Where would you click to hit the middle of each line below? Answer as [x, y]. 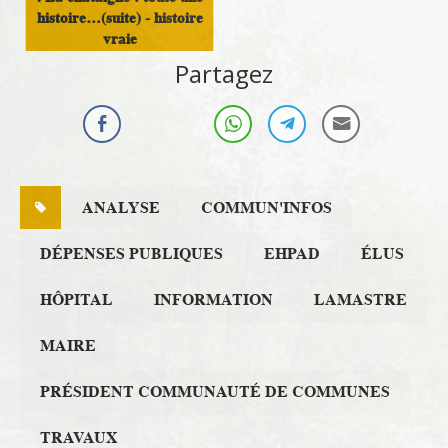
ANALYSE [121, 208]
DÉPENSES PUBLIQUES [131, 254]
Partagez [224, 74]
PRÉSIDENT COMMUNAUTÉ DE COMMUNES [215, 392]
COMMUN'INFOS [266, 208]
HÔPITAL [76, 300]
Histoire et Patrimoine [119, 83]
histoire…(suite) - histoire [119, 18]
